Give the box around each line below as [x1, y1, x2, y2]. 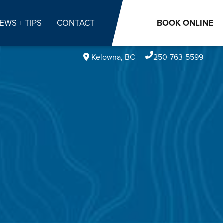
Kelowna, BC [89, 51, 135, 62]
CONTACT [56, 16, 95, 29]
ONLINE [181, 16, 213, 29]
